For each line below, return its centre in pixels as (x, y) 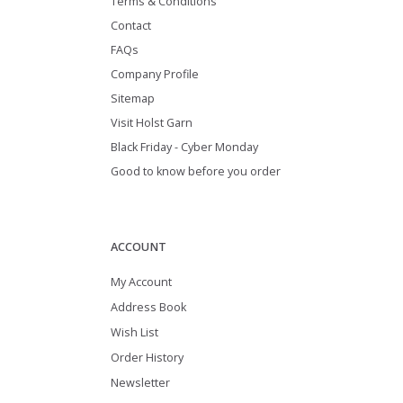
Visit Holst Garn (152, 122)
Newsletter (140, 383)
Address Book (148, 307)
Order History (147, 358)
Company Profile (155, 74)
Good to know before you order (196, 171)
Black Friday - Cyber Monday (184, 147)
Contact (131, 25)
